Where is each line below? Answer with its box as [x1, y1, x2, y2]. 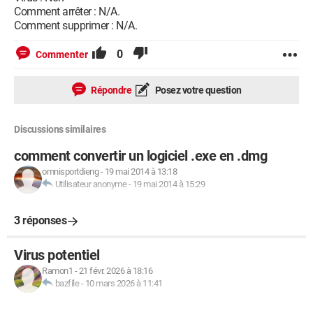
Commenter [36, 49, 88, 60]
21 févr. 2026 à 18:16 [78, 265, 152, 276]
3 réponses [14, 214, 66, 227]
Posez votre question [153, 85, 242, 96]
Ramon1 [42, 265, 73, 276]
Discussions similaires [14, 124, 105, 135]
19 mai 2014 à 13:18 [104, 166, 177, 177]
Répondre [89, 85, 131, 96]
